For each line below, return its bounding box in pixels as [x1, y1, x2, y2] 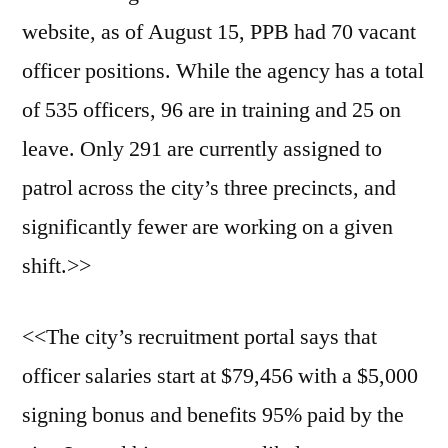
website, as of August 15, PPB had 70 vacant [22, 18, 416, 47]
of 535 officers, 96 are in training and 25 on [22, 96, 401, 125]
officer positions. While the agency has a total [22, 57, 424, 86]
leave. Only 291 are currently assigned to [22, 135, 382, 164]
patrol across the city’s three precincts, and [22, 174, 396, 203]
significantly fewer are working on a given [22, 213, 393, 242]
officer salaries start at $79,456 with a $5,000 [22, 362, 418, 391]
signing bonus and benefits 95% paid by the [22, 401, 404, 430]
